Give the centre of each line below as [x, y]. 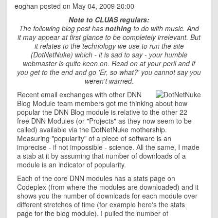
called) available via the [54, 129]
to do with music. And [166, 28]
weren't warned [108, 81]
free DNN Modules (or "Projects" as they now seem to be [104, 121]
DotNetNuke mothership [128, 129]
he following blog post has [64, 28]
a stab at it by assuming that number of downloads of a [101, 156]
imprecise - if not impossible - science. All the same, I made [108, 147]
